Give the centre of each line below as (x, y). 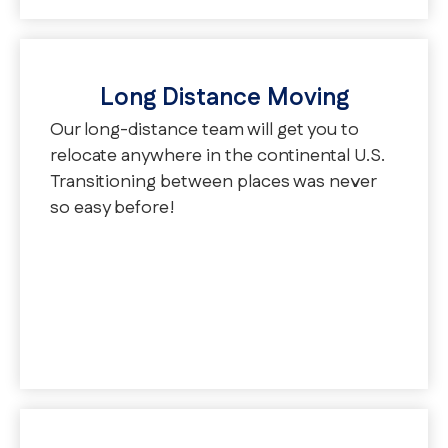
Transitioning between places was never (213, 182)
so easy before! (112, 208)
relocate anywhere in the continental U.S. (217, 156)
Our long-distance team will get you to (204, 130)
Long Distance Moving (224, 98)
